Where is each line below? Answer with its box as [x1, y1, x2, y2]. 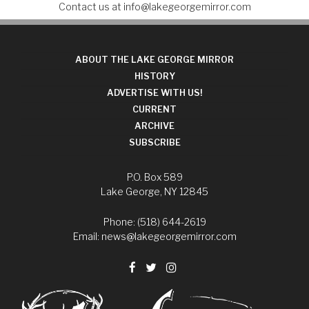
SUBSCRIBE [128, 137, 181, 148]
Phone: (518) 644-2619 [103, 215, 206, 228]
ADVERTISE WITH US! [106, 88, 203, 99]
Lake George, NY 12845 [101, 186, 208, 198]
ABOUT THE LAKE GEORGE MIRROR [75, 54, 234, 66]
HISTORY [134, 71, 175, 82]
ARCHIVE [134, 121, 175, 132]
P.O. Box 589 [126, 171, 183, 183]
